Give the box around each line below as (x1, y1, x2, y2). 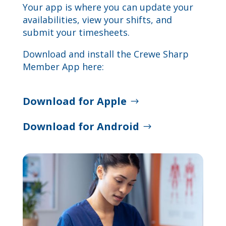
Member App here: (22, 61, 104, 73)
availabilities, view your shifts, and (22, 14, 172, 26)
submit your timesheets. (22, 26, 130, 38)
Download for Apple (22, 94, 127, 108)
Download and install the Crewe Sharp (22, 48, 189, 60)
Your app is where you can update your (22, 1, 193, 13)
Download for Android (22, 120, 139, 133)
